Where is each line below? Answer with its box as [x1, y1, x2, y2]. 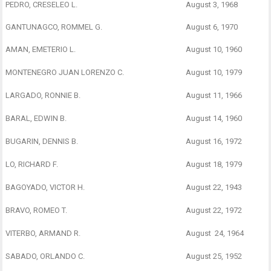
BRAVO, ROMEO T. [5, 205, 68, 215]
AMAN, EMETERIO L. [5, 44, 76, 54]
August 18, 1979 [186, 159, 243, 169]
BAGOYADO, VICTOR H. [5, 182, 85, 192]
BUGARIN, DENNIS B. [5, 136, 79, 146]
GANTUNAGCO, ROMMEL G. [5, 22, 103, 31]
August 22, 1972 [186, 205, 243, 215]
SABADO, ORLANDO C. [5, 251, 85, 261]
